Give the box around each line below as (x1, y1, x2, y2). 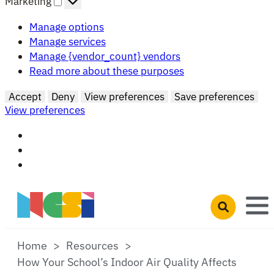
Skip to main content (5, 182, 102, 196)
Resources (66, 238, 119, 253)
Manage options (29, 20, 104, 34)
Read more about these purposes (29, 64, 184, 78)
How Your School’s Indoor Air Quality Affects (17, 254, 237, 269)
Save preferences (174, 90, 254, 104)
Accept (9, 90, 42, 104)
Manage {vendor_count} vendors (29, 49, 180, 63)
